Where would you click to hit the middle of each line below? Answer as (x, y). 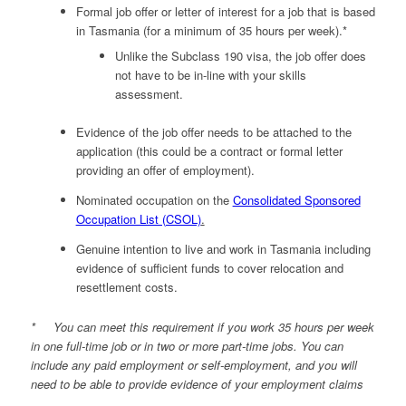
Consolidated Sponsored (296, 199)
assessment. (149, 93)
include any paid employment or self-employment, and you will (193, 364)
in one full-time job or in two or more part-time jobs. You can (187, 345)
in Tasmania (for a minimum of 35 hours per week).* (211, 30)
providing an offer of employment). (165, 169)
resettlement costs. (126, 286)
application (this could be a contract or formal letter (209, 150)
